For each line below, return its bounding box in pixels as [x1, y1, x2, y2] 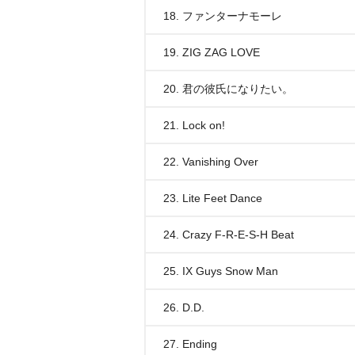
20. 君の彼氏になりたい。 [163, 82, 293, 95]
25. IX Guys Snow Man [163, 265, 278, 277]
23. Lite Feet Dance [163, 192, 262, 204]
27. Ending [163, 338, 217, 350]
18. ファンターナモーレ [163, 10, 282, 22]
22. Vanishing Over [163, 155, 258, 168]
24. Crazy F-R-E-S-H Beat [163, 228, 294, 241]
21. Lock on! [163, 119, 225, 132]
